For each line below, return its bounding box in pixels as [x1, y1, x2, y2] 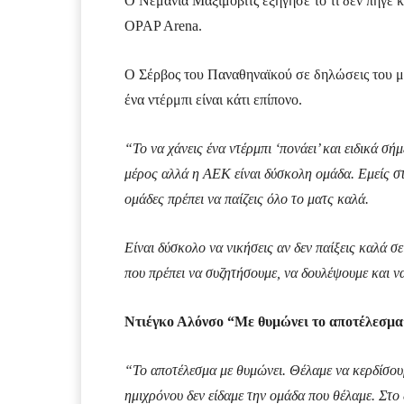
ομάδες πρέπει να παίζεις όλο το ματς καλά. [124, 191, 369, 207]
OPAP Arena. [124, 18, 202, 34]
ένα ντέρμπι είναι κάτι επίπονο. [124, 92, 302, 108]
